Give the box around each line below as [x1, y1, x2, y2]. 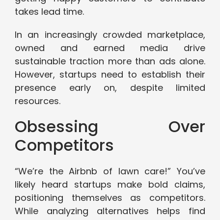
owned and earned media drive [15, 42, 205, 55]
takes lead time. [15, 5, 84, 18]
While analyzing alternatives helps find [15, 205, 205, 218]
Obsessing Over [15, 115, 205, 138]
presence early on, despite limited [15, 82, 205, 94]
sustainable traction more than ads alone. [15, 55, 205, 68]
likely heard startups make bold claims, [15, 178, 205, 191]
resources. [15, 95, 60, 108]
